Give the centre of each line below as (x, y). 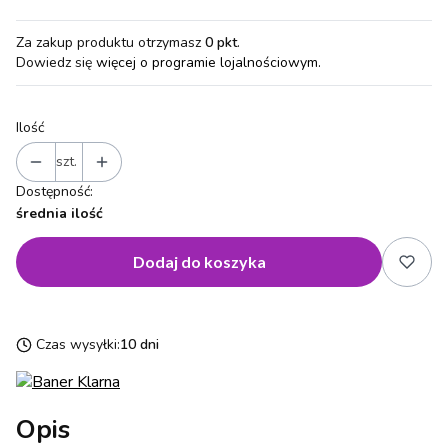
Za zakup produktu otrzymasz (110, 42)
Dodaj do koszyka (199, 261)
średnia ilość (59, 213)
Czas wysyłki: (78, 344)
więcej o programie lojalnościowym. (208, 62)
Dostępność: (54, 191)
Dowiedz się (56, 62)
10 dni (139, 344)
